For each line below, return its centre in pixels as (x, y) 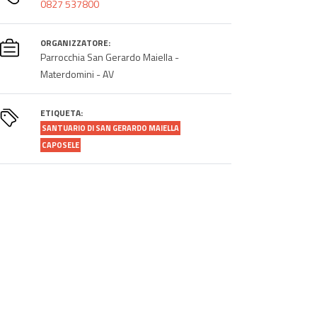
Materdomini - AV (77, 74)
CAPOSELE (60, 145)
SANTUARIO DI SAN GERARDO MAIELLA (110, 128)
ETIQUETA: (61, 113)
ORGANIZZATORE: (75, 42)
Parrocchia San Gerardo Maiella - (109, 57)
